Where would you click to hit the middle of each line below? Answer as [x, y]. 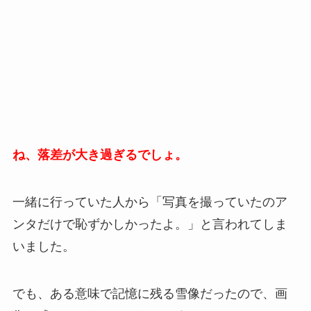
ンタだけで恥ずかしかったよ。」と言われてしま [150, 225]
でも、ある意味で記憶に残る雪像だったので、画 [150, 294]
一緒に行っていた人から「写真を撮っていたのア [150, 202]
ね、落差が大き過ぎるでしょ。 [100, 155]
